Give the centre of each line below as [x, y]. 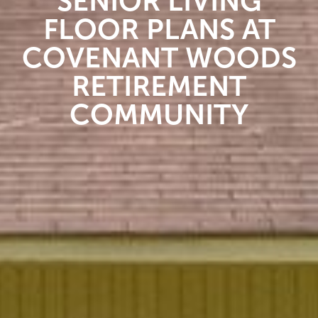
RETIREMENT [159, 86]
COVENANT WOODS [159, 58]
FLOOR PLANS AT [159, 29]
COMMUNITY [159, 115]
